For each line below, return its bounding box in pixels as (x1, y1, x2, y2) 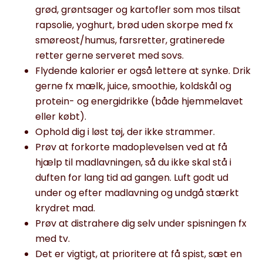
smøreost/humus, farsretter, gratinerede (35, 33, 225, 47)
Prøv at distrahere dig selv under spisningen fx (35, 217, 247, 230)
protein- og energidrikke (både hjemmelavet (35, 95, 243, 108)
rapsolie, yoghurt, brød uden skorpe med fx (35, 18, 233, 32)
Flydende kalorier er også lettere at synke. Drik (35, 64, 251, 77)
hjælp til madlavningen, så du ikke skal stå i (35, 156, 231, 169)
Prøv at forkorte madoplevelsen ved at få (35, 140, 227, 154)
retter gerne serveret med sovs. (35, 49, 184, 62)
